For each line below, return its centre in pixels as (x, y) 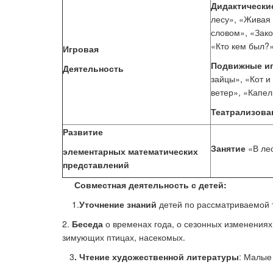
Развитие (83, 132)
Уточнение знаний (118, 204)
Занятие (229, 148)
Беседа (86, 224)
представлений (96, 165)
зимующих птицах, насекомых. (124, 237)
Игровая (81, 49)
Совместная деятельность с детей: (151, 185)
